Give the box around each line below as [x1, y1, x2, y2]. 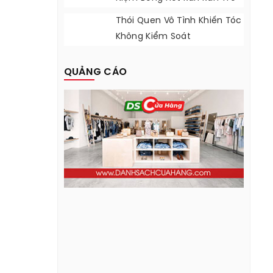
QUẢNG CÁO [63, 67, 127, 77]
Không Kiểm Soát [115, 32, 191, 41]
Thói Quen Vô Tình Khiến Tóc [115, 16, 242, 26]
